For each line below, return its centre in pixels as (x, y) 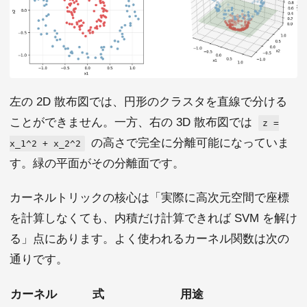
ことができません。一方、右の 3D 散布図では (133, 122)
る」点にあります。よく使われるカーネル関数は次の (149, 238)
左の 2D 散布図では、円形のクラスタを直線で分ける (148, 101)
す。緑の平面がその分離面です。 (97, 163)
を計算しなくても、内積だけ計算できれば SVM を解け (153, 218)
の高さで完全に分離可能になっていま (188, 143)
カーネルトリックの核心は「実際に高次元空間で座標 (149, 197)
